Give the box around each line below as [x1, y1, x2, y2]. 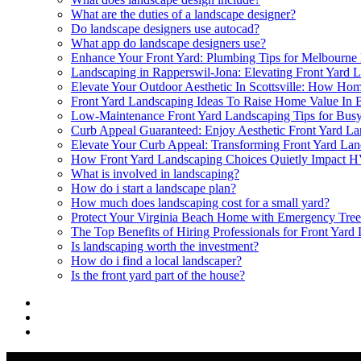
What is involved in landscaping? [71, 166, 239, 180]
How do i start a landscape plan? [71, 180, 236, 195]
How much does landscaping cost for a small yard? [71, 195, 330, 210]
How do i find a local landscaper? [71, 253, 242, 268]
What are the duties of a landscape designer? [71, 6, 296, 21]
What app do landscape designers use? [71, 35, 266, 50]
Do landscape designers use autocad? [71, 21, 259, 35]
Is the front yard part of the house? [71, 268, 245, 282]
